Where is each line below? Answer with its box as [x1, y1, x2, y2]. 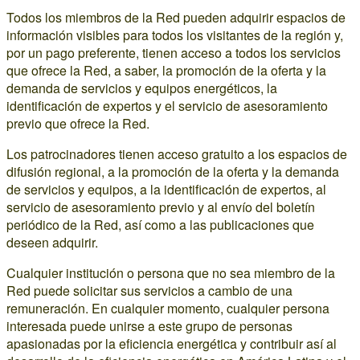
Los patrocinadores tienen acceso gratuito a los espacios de [6, 145, 347, 163]
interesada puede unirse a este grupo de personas [6, 317, 292, 335]
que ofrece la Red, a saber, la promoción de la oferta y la [6, 61, 326, 80]
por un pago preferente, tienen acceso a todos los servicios [6, 43, 341, 62]
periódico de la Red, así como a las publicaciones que [6, 215, 314, 234]
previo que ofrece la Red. [6, 114, 149, 133]
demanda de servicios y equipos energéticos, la [6, 79, 277, 97]
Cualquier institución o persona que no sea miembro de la [6, 264, 335, 282]
